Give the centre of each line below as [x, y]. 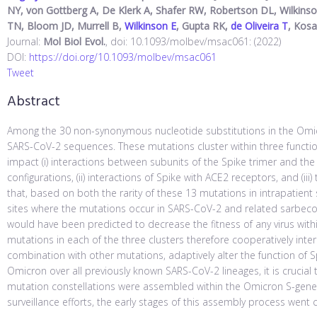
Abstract [34, 102]
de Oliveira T [259, 26]
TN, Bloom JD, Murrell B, [66, 26]
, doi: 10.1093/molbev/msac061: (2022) [193, 42]
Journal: [25, 42]
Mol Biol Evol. [74, 42]
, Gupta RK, [203, 26]
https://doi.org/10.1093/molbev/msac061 [123, 57]
